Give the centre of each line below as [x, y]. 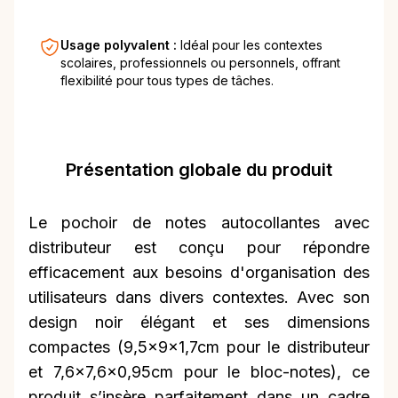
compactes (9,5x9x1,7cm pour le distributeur [199, 347]
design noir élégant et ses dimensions [199, 322]
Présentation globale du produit [199, 170]
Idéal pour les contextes [251, 45]
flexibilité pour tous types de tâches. [167, 81]
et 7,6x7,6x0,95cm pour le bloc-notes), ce [199, 372]
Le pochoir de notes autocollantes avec [199, 223]
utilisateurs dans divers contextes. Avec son [199, 298]
